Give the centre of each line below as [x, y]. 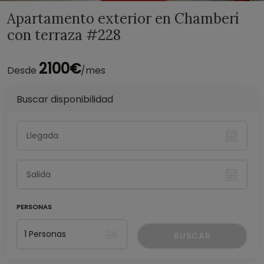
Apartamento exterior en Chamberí [123, 19]
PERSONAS [34, 207]
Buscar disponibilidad [65, 99]
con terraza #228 [64, 35]
